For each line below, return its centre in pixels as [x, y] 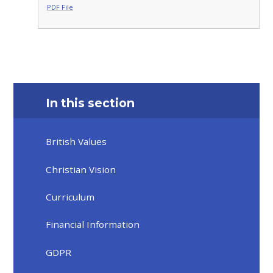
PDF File [60, 7]
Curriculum [70, 197]
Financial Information [93, 225]
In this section [90, 103]
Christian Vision [81, 169]
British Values [76, 142]
